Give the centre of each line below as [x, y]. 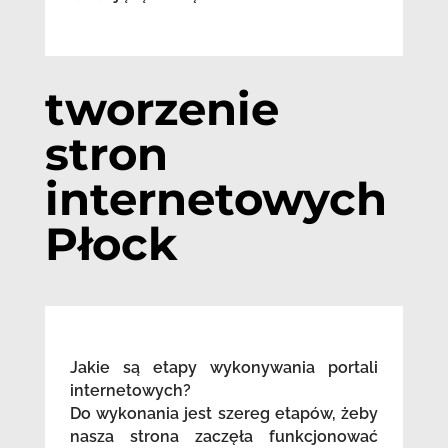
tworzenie [161, 109]
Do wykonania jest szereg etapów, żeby [224, 414]
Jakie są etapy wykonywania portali [224, 368]
